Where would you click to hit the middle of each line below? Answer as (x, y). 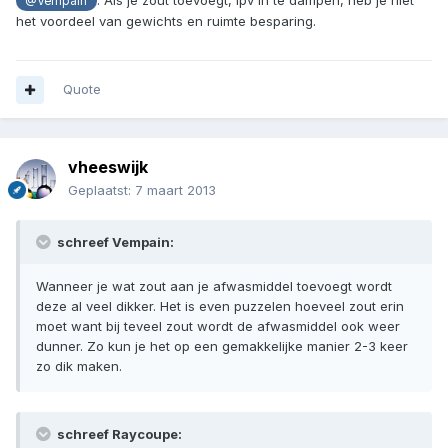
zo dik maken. (79, 366)
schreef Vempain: (114, 242)
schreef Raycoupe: (118, 434)
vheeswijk (108, 167)
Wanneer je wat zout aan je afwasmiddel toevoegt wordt (214, 286)
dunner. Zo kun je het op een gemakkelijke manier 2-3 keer (222, 346)
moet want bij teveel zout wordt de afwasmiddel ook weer (218, 326)
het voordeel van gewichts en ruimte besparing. (166, 20)
